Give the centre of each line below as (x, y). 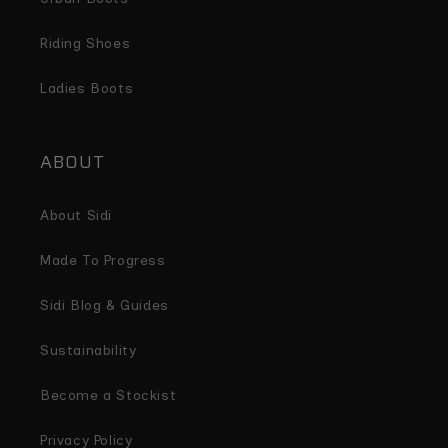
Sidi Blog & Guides (104, 305)
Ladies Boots (87, 88)
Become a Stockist (108, 395)
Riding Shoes (85, 43)
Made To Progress (103, 260)
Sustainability (88, 350)
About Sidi (76, 215)
